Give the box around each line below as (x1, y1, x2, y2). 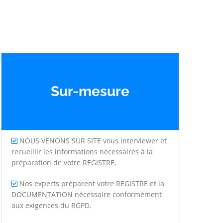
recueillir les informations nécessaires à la (11, 147, 153, 156)
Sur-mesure (51, 83, 130, 100)
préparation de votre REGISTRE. (11, 158, 117, 167)
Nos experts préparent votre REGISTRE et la (17, 179, 165, 188)
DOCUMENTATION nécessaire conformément (11, 190, 162, 199)
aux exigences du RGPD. (11, 201, 92, 210)
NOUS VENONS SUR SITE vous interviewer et (17, 136, 167, 145)
